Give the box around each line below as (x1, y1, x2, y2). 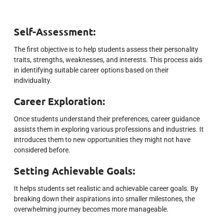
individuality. (14, 76, 52, 85)
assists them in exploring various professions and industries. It (14, 125, 204, 134)
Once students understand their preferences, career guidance (14, 115, 200, 123)
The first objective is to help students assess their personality (14, 45, 198, 54)
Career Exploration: (14, 95, 105, 108)
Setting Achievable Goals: (14, 164, 135, 178)
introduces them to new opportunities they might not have (14, 136, 190, 144)
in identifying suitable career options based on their (14, 66, 169, 74)
